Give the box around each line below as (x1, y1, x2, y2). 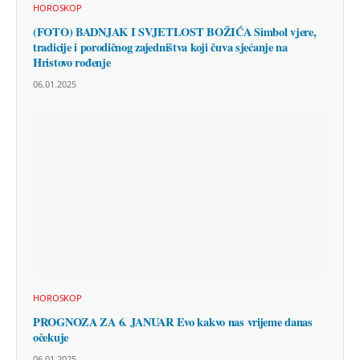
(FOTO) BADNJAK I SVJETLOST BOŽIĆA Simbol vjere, (33, 23, 317, 41)
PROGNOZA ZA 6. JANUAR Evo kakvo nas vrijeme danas (33, 313, 313, 330)
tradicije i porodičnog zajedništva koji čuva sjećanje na (33, 39, 288, 56)
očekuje (33, 328, 68, 346)
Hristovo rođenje (33, 54, 111, 72)
